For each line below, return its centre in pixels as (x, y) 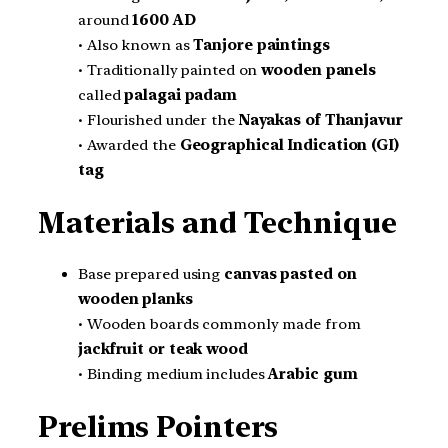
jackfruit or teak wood (163, 349)
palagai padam (181, 95)
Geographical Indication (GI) (289, 145)
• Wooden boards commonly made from (219, 324)
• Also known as (136, 45)
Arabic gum (313, 374)
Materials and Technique (217, 222)
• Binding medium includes (173, 374)
